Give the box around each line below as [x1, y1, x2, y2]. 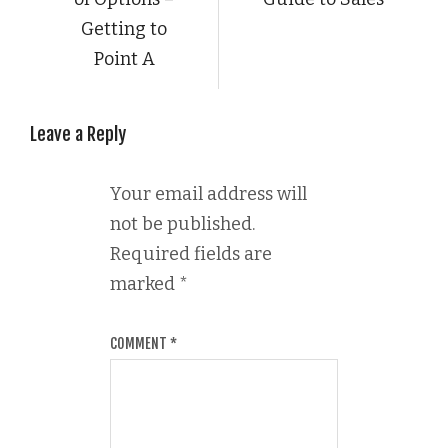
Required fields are [110, 242, 272, 265]
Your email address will [110, 182, 307, 205]
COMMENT [110, 334, 170, 352]
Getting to [81, 17, 167, 40]
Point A [93, 47, 155, 70]
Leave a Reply [30, 122, 126, 145]
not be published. [110, 212, 255, 235]
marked [110, 272, 179, 295]
